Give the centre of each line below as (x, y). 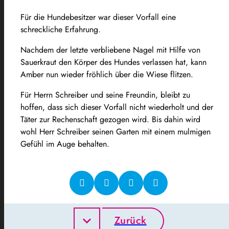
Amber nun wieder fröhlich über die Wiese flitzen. (107, 74)
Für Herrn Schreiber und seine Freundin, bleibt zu (105, 95)
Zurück (130, 220)
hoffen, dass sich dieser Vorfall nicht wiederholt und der (117, 107)
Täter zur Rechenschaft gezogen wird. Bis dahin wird (110, 119)
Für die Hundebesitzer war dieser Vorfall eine (98, 17)
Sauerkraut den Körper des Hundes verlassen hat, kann (113, 62)
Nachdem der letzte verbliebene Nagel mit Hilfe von (110, 50)
